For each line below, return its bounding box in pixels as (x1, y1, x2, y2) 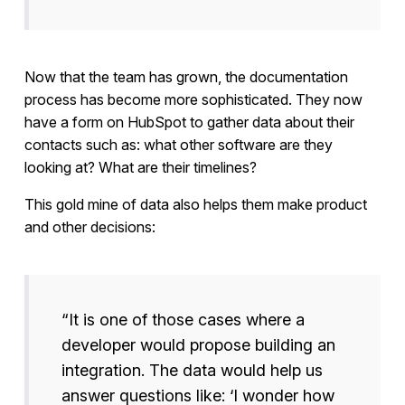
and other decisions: (24, 218, 155, 237)
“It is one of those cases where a (61, 310, 305, 330)
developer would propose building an (61, 335, 335, 355)
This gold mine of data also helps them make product (24, 195, 367, 214)
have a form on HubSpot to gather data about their (24, 113, 354, 132)
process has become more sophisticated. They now (24, 90, 363, 109)
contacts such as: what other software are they (24, 136, 333, 155)
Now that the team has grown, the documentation (24, 68, 348, 87)
